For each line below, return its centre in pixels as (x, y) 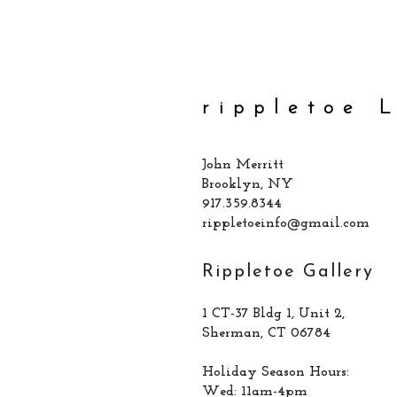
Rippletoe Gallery (288, 272)
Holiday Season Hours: (276, 372)
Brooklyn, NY (248, 184)
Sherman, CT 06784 (266, 333)
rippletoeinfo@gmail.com (286, 223)
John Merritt (243, 165)
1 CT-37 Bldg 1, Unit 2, (273, 314)
